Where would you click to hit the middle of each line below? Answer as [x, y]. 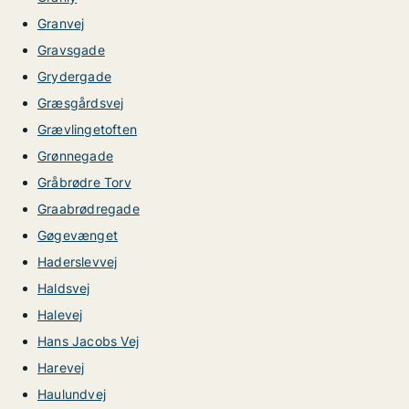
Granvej [61, 23]
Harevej [61, 367]
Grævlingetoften [87, 129]
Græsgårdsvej [81, 103]
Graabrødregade [89, 209]
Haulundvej [72, 394]
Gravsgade [71, 50]
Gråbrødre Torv [84, 182]
